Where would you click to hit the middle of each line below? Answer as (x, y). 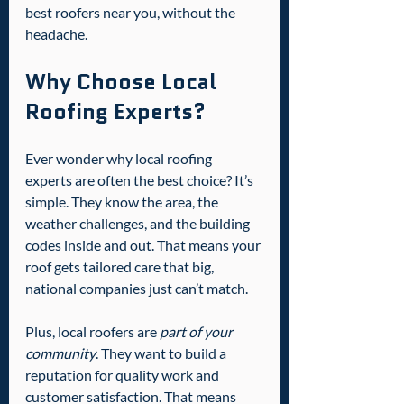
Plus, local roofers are (92, 331)
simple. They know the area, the (123, 202)
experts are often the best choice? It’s (141, 180)
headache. (56, 34)
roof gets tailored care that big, (121, 266)
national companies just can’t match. (137, 288)
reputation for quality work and (124, 375)
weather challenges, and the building (139, 223)
